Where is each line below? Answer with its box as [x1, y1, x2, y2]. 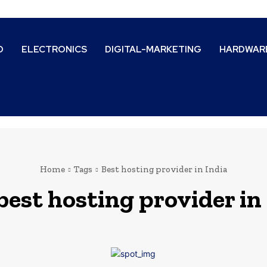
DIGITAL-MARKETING [105, 43, 202, 55]
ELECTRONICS [21, 43, 88, 55]
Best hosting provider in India [101, 164, 227, 175]
